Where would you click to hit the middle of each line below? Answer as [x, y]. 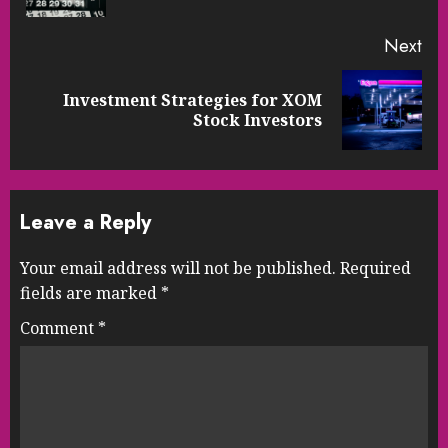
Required [375, 268]
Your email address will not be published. [178, 268]
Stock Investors [257, 120]
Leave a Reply [85, 223]
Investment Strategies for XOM [192, 100]
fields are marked [90, 293]
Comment [59, 328]
